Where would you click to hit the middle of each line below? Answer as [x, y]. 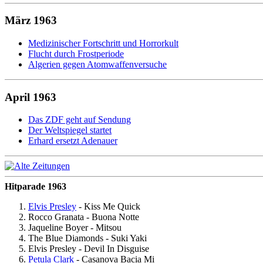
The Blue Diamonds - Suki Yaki [87, 238]
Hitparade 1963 [36, 187]
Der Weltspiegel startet [70, 130]
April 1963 [31, 97]
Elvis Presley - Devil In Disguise [89, 249]
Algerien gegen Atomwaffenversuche [97, 64]
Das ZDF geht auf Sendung [80, 120]
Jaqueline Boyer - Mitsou [75, 228]
